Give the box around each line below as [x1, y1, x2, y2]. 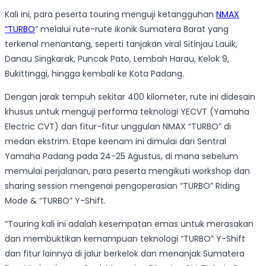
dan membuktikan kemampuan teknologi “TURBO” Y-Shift [5, 233, 245, 245]
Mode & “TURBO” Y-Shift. [5, 195, 106, 207]
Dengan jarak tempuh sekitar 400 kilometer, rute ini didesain [5, 91, 255, 103]
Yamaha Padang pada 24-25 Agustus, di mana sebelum [5, 150, 238, 163]
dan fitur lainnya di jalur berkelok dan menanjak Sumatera [5, 248, 245, 260]
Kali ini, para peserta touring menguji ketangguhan [5, 8, 216, 21]
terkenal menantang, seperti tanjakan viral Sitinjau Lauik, [5, 38, 237, 50]
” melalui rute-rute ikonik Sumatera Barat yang [35, 23, 229, 36]
